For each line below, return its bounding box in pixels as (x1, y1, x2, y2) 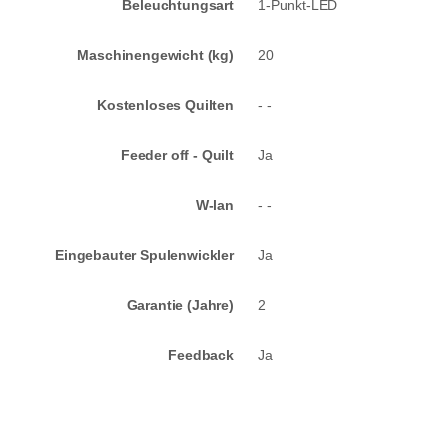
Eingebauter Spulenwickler (55, 247, 234, 264)
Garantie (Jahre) (126, 297, 234, 314)
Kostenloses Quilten (97, 97, 234, 114)
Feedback (168, 347, 234, 364)
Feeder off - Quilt (120, 147, 234, 164)
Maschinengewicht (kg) (77, 47, 234, 64)
